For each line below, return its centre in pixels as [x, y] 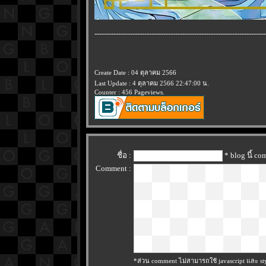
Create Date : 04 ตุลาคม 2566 [135, 72]
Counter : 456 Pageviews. [129, 92]
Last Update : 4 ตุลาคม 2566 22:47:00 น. [152, 83]
